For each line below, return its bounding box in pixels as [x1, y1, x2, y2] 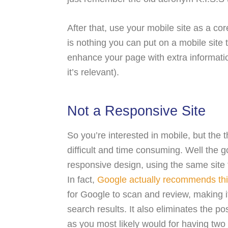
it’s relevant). [67, 67, 119, 77]
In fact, [67, 175, 97, 185]
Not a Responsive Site [67, 103, 206, 119]
